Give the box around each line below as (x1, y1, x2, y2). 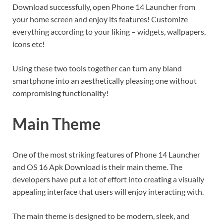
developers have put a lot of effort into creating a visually (12, 174, 204, 184)
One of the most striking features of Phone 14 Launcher (12, 149, 200, 159)
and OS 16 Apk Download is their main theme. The (12, 162, 182, 171)
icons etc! (12, 39, 45, 49)
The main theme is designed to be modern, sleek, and (12, 211, 189, 221)
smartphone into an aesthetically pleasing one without (12, 76, 197, 86)
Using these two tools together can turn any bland (12, 63, 182, 73)
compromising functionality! (12, 88, 109, 98)
